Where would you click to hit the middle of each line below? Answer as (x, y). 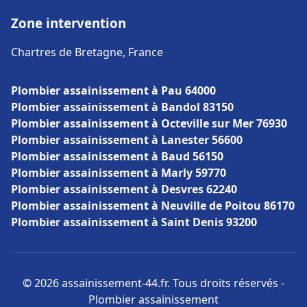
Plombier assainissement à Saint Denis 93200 (134, 222)
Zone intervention (69, 23)
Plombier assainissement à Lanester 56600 (127, 140)
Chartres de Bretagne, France (87, 52)
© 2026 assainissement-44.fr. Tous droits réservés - (153, 283)
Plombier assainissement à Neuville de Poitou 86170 (153, 206)
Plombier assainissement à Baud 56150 (117, 156)
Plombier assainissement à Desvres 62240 (124, 189)
